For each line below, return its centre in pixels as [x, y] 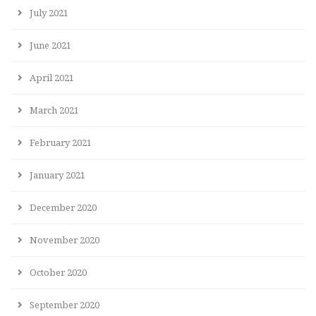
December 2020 [63, 207]
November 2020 [65, 239]
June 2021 [50, 45]
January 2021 [57, 175]
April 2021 [52, 77]
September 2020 [65, 304]
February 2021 [61, 142]
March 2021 [54, 110]
